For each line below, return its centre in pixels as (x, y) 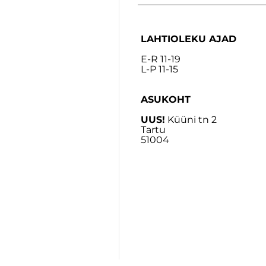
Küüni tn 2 (191, 119)
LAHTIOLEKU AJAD (190, 39)
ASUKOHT (166, 99)
